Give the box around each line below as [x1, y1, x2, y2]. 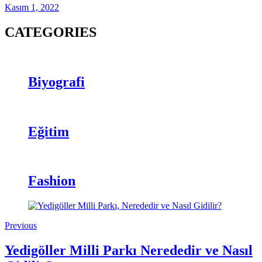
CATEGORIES [5, 24, 96, 40]
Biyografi [28, 74, 85, 89]
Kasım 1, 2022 [5, 2, 59, 12]
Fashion [28, 173, 75, 189]
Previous [5, 220, 37, 231]
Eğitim [28, 123, 69, 139]
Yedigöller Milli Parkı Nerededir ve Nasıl [5, 243, 253, 258]
